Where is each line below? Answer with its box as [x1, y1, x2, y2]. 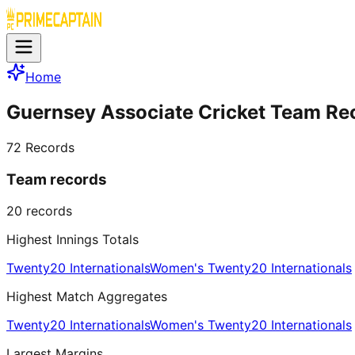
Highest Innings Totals [6, 231, 139, 248]
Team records [6, 170, 107, 189]
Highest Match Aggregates [6, 288, 167, 305]
